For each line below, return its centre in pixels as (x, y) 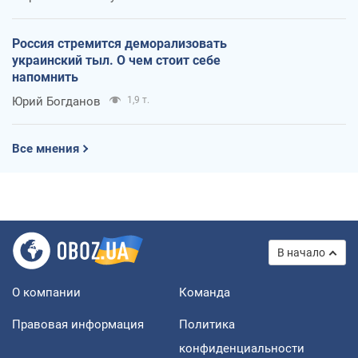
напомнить (45, 78)
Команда (205, 293)
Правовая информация (78, 325)
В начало (301, 253)
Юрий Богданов (56, 102)
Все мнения (46, 149)
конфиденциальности (242, 349)
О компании (46, 293)
